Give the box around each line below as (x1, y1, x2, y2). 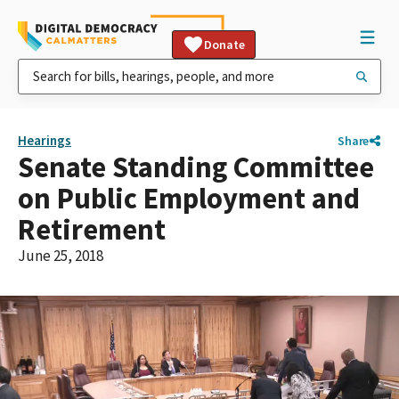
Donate (204, 37, 245, 53)
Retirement (18, 211, 166, 248)
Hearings (18, 132, 71, 149)
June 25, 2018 (18, 246, 103, 265)
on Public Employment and (18, 180, 360, 216)
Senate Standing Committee (18, 149, 374, 185)
